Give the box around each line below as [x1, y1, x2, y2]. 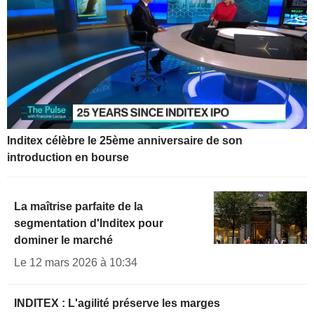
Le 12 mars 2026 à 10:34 [14, 257, 137, 269]
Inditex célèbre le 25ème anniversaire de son [7, 135, 243, 147]
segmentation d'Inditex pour [14, 217, 163, 230]
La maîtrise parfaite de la [14, 200, 143, 213]
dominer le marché [14, 234, 113, 247]
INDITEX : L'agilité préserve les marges [14, 297, 220, 310]
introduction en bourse [7, 151, 129, 164]
